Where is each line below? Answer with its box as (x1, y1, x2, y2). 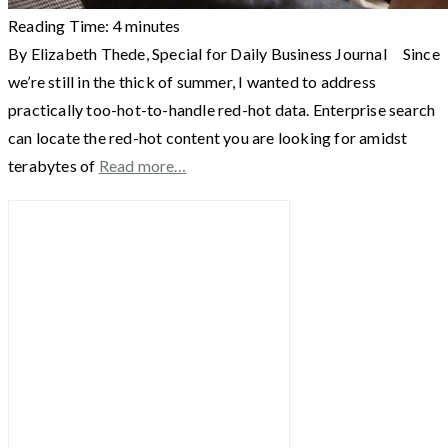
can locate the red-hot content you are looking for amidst (8, 127, 408, 147)
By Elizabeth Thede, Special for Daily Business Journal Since (8, 43, 440, 63)
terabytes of (8, 155, 99, 175)
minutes (125, 15, 181, 35)
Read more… (98, 155, 187, 175)
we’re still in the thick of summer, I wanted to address (8, 71, 377, 91)
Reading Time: (8, 15, 113, 35)
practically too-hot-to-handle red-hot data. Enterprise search (8, 99, 436, 119)
